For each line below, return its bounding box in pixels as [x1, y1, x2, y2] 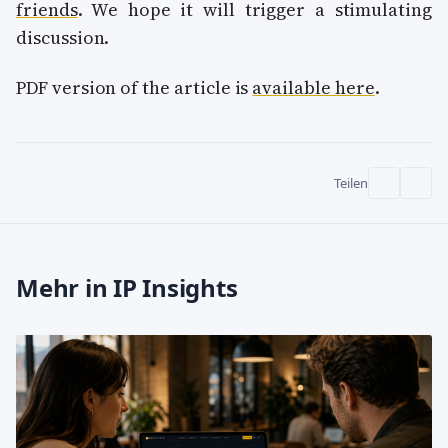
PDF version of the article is [16, 75, 253, 100]
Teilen [334, 174, 368, 192]
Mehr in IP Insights [16, 271, 238, 304]
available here [252, 75, 375, 100]
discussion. [16, 24, 110, 50]
